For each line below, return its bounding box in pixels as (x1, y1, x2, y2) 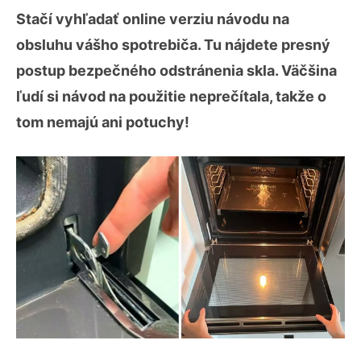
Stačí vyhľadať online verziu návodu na (16, 10, 289, 27)
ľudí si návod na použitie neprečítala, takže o (16, 88, 326, 105)
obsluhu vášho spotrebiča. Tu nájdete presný (16, 36, 330, 53)
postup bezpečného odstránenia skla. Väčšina (16, 62, 337, 79)
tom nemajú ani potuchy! (16, 114, 189, 131)
